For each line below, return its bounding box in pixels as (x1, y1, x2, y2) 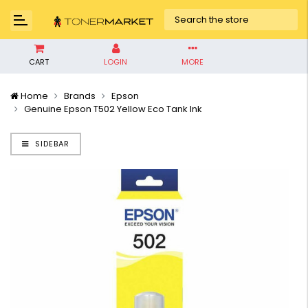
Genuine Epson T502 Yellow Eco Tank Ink (24, 102, 202, 115)
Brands (64, 89, 96, 102)
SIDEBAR (32, 138, 69, 149)
